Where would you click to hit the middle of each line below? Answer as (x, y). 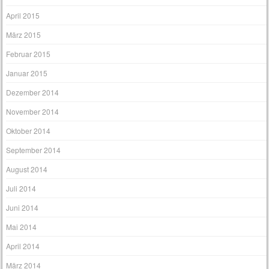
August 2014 (27, 169)
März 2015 (24, 35)
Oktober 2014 (29, 131)
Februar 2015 (29, 54)
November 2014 (33, 112)
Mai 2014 (22, 227)
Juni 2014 (23, 208)
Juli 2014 (21, 189)
